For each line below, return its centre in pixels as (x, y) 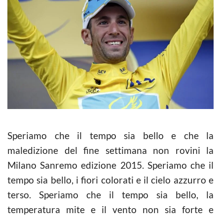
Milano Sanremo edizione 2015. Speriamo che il (110, 165)
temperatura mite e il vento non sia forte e (110, 209)
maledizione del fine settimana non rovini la (110, 150)
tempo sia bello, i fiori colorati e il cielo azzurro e (110, 180)
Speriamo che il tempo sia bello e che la (110, 135)
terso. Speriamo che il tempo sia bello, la (110, 194)
